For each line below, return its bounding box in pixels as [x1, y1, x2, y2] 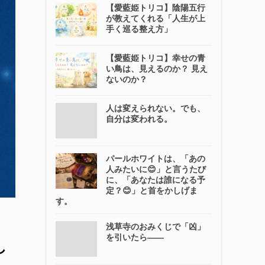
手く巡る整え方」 [106, 24, 172, 34]
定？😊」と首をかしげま [106, 186, 198, 195]
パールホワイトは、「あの [106, 154, 205, 163]
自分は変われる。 [106, 114, 172, 124]
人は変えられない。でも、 [106, 104, 205, 113]
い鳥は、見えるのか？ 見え [106, 64, 208, 73]
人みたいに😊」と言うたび [106, 164, 206, 174]
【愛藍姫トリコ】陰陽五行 [106, 3, 205, 12]
